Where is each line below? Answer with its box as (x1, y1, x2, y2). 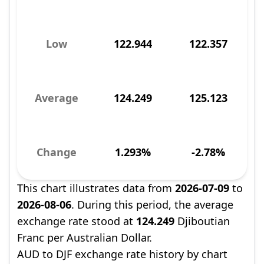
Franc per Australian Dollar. (17, 230, 152, 245)
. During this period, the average (71, 197, 233, 212)
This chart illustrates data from (17, 181, 175, 195)
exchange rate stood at (17, 214, 136, 228)
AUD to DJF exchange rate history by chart (17, 247, 227, 261)
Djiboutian (174, 214, 230, 228)
